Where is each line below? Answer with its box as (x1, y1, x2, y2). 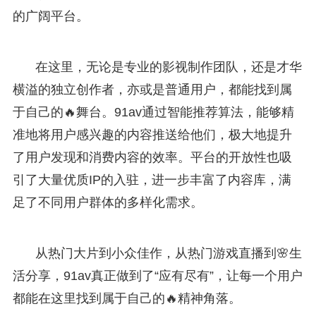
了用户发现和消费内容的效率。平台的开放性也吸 (12, 150, 292, 164)
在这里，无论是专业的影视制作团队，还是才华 (35, 59, 302, 74)
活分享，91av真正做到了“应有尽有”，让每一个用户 (12, 268, 303, 283)
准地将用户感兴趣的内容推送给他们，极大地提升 (12, 127, 292, 142)
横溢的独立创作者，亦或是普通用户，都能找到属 (12, 82, 292, 97)
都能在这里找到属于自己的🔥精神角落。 (12, 291, 241, 305)
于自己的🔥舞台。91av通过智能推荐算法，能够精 (12, 104, 294, 119)
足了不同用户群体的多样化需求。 (12, 195, 203, 209)
